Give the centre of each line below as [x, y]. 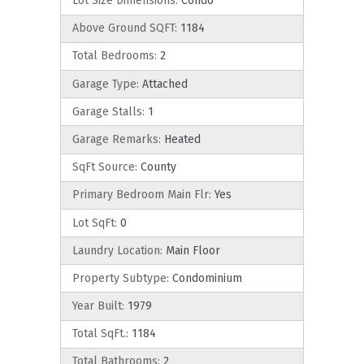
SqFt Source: [105, 167]
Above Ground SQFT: [125, 28]
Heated [181, 139]
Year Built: [98, 306]
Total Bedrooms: [115, 56]
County [157, 167]
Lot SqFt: [95, 223]
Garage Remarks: [117, 139]
